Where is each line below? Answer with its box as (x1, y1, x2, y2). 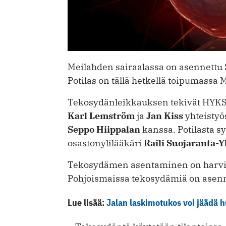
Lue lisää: (68, 197, 106, 209)
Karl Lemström (68, 110, 135, 122)
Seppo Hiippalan (68, 124, 140, 136)
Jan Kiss (146, 110, 183, 122)
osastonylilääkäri (68, 137, 144, 149)
